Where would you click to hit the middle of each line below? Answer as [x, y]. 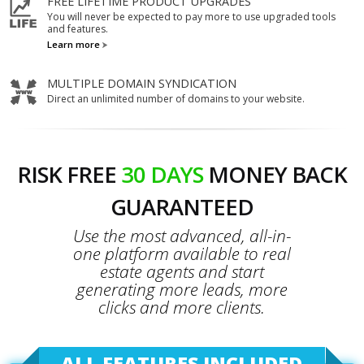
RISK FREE [69, 174]
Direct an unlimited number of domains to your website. [175, 99]
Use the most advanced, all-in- [182, 235]
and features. [77, 28]
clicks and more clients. [182, 307]
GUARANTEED [182, 206]
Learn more [73, 44]
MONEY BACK [275, 174]
